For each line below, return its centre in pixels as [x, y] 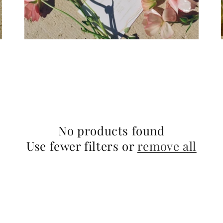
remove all [167, 146]
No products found [111, 130]
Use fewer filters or [82, 146]
